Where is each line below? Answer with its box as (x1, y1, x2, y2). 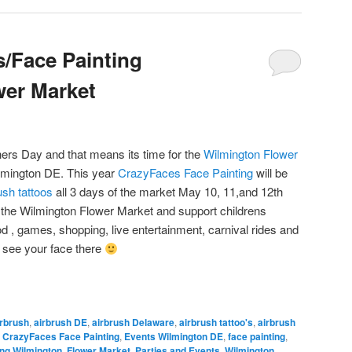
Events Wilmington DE (124, 328, 223, 343)
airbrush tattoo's (179, 314, 253, 329)
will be (256, 164, 288, 181)
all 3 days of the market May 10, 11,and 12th (56, 183, 283, 200)
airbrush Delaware (92, 314, 174, 329)
